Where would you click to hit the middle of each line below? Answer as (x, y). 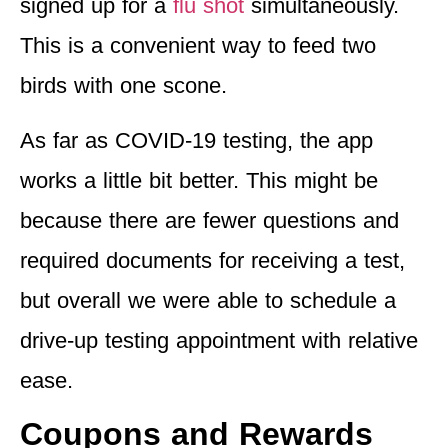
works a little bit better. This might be (199, 180)
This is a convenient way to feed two (198, 46)
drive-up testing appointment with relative (219, 340)
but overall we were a (124, 300)
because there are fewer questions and (209, 220)
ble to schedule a (312, 300)
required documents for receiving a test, (212, 260)
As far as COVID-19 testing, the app (196, 140)
